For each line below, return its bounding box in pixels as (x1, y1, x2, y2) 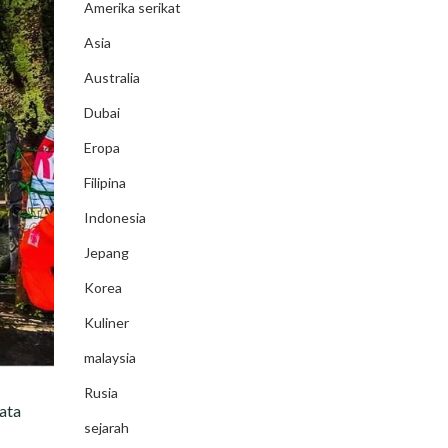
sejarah (83, 419, 129, 436)
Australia (83, 69, 140, 86)
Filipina (83, 174, 126, 191)
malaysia (83, 349, 136, 366)
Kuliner (83, 314, 129, 331)
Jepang (83, 244, 129, 261)
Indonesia (83, 209, 146, 226)
